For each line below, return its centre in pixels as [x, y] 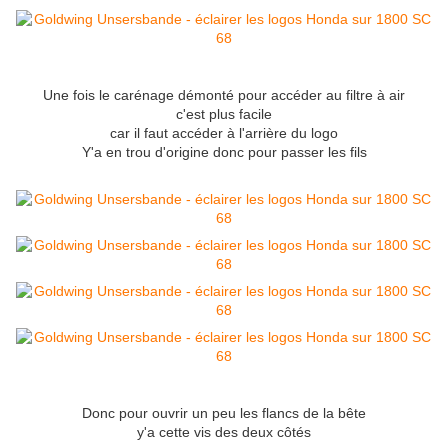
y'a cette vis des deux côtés [224, 432]
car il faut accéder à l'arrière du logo [224, 133]
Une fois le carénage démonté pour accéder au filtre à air [224, 95]
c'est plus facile [224, 114]
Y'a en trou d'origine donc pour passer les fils [224, 152]
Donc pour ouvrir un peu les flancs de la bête [224, 413]
